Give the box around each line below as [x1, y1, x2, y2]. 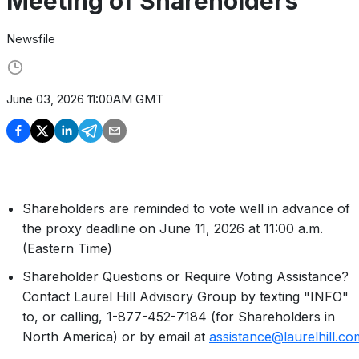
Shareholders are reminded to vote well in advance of [22, 200, 350, 217]
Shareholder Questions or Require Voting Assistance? [22, 268, 349, 285]
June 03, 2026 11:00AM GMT [6, 91, 163, 107]
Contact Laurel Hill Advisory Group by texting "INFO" [22, 288, 349, 305]
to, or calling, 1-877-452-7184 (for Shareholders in [22, 309, 335, 325]
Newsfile [6, 31, 55, 47]
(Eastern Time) [22, 240, 112, 257]
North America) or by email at [22, 329, 209, 345]
